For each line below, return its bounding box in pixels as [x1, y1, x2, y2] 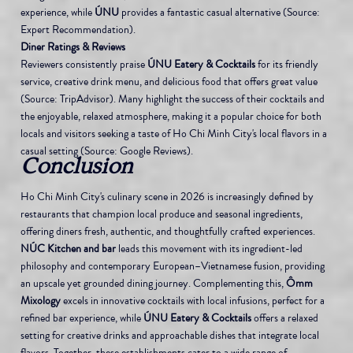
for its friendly [255, 56, 321, 72]
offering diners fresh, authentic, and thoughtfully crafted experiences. [20, 223, 318, 239]
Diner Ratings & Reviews [20, 39, 125, 54]
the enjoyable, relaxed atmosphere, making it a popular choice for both [20, 108, 324, 124]
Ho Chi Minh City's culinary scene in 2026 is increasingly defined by [20, 188, 316, 204]
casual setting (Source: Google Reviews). [20, 143, 193, 158]
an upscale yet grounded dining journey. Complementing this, [20, 275, 286, 291]
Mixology [20, 292, 61, 308]
